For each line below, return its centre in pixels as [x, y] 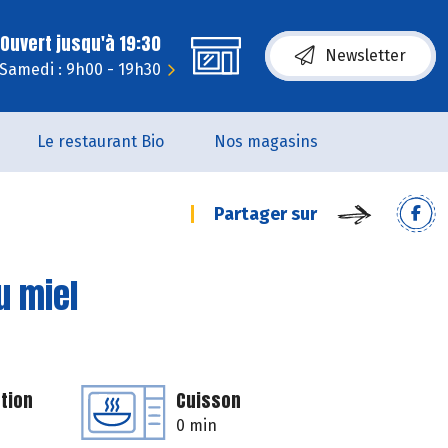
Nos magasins [265, 141]
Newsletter [365, 55]
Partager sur [265, 214]
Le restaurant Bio [100, 141]
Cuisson [208, 400]
